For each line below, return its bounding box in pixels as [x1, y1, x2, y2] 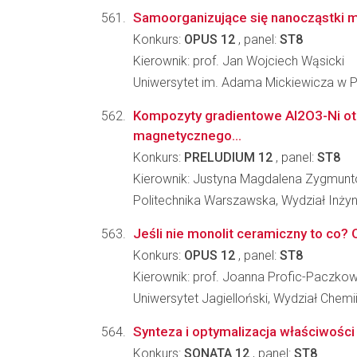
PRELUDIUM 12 [184, 150, 273, 165]
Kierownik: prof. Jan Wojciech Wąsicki [133, 53, 344, 69]
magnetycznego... [133, 127, 241, 143]
